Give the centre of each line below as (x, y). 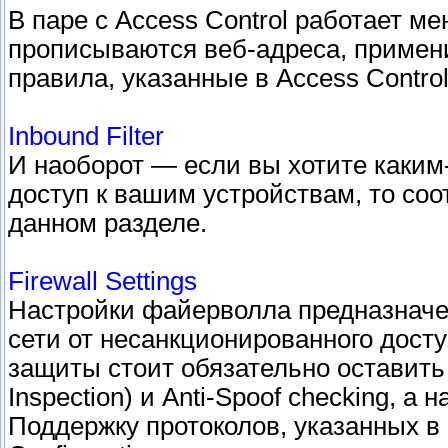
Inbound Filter (86, 136)
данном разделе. (107, 223)
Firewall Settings (102, 281)
